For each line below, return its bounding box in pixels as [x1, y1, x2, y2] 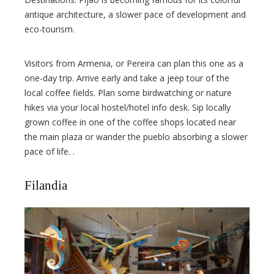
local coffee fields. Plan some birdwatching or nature [24, 87, 232, 99]
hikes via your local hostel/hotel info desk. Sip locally [24, 102, 231, 114]
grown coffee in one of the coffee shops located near [24, 116, 236, 128]
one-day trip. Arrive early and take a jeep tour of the [24, 72, 229, 84]
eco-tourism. [24, 23, 75, 35]
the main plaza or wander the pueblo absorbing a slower [24, 131, 248, 143]
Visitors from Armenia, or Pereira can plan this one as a [24, 57, 243, 70]
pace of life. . [24, 146, 75, 158]
